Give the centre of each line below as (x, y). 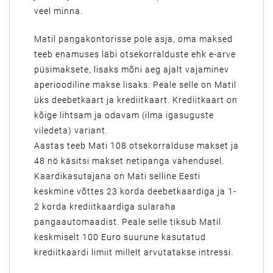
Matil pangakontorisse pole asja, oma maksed (133, 39)
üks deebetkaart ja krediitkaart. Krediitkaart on (136, 100)
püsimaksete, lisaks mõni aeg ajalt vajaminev (132, 69)
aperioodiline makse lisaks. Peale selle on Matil (135, 85)
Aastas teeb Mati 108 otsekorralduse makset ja (136, 146)
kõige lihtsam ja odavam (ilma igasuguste (124, 115)
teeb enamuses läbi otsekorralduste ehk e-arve (135, 54)
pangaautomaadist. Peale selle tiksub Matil (128, 222)
